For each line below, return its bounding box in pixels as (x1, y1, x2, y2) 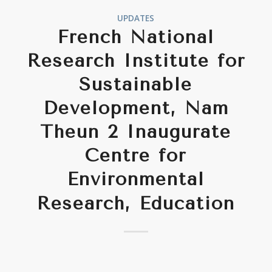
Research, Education (36, 192, 236, 215)
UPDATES (117, 13, 155, 24)
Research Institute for (26, 50, 245, 72)
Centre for (85, 144, 187, 167)
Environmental (67, 168, 205, 191)
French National (57, 26, 215, 49)
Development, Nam (42, 97, 229, 120)
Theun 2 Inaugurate (40, 121, 232, 143)
